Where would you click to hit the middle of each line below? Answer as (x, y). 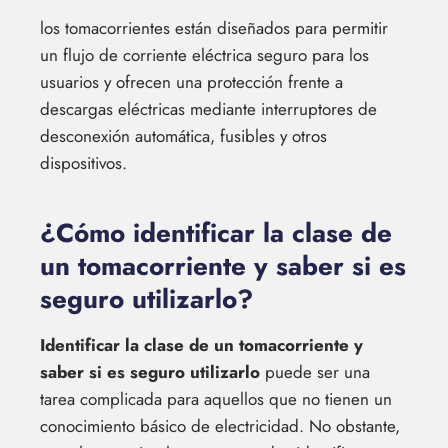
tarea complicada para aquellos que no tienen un (216, 399)
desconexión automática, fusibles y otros (183, 136)
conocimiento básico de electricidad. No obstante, (220, 426)
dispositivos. (83, 163)
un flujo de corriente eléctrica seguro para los (204, 55)
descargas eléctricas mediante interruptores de (208, 109)
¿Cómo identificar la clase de (216, 233)
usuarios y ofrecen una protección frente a (191, 82)
